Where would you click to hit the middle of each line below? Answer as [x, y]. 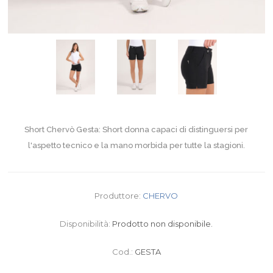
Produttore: [118, 196]
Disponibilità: [85, 224]
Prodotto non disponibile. [163, 224]
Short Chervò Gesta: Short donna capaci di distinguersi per [136, 130]
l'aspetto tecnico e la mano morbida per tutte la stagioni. [136, 146]
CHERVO [161, 196]
